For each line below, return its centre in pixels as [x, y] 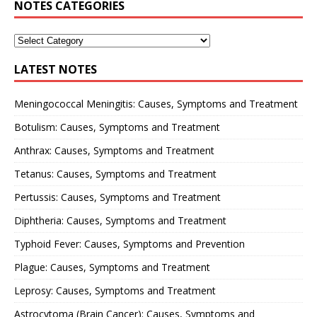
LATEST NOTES [56, 69]
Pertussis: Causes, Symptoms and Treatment [117, 197]
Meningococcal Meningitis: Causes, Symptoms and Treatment [156, 103]
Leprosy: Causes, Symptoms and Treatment [115, 290]
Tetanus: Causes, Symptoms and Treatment [115, 173]
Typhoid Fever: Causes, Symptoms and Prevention [129, 243]
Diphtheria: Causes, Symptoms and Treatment [120, 220]
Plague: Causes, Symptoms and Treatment [112, 267]
